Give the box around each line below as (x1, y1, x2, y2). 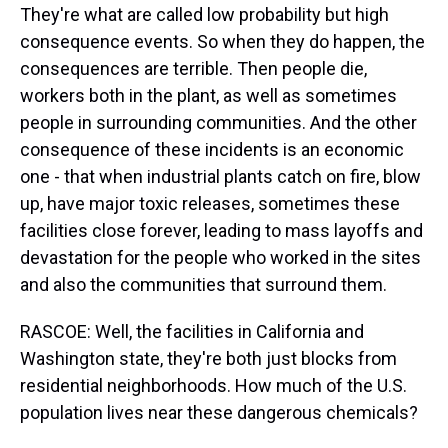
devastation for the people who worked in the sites (20, 247, 421, 268)
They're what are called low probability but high (20, 4, 389, 25)
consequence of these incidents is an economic (20, 139, 404, 160)
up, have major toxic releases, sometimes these (20, 193, 400, 214)
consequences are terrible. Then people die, (20, 58, 367, 79)
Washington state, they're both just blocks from (20, 348, 397, 369)
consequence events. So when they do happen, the (20, 31, 425, 52)
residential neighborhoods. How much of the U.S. (20, 375, 407, 396)
